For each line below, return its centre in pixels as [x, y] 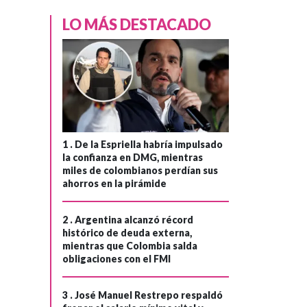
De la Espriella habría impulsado [149, 144]
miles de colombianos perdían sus [140, 170]
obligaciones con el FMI [116, 258]
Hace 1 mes [113, 209]
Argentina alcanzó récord [134, 219]
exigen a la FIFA [145, 263]
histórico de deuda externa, [127, 232]
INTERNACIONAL [133, 188]
